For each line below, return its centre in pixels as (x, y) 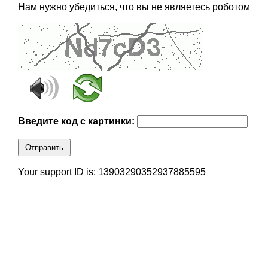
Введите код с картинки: (77, 121)
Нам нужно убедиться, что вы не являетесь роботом (134, 7)
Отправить (44, 148)
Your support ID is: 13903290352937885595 (112, 172)
